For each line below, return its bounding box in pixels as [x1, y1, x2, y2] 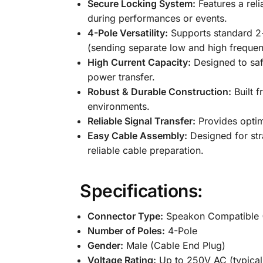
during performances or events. [87, 12, 227, 24]
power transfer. [87, 70, 155, 83]
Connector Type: [87, 210, 163, 222]
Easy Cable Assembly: [87, 129, 187, 141]
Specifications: [75, 180, 203, 202]
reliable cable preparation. [87, 144, 204, 156]
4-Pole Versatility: [87, 26, 168, 39]
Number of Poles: [87, 225, 165, 237]
